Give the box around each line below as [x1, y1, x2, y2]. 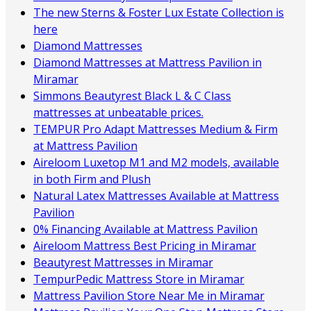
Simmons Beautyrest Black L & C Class [33, 87, 231, 103]
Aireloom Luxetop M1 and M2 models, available [33, 154, 279, 170]
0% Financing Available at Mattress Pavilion [33, 221, 258, 237]
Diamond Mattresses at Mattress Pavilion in [33, 54, 262, 70]
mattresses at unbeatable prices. [33, 104, 203, 120]
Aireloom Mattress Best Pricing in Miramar [33, 237, 256, 253]
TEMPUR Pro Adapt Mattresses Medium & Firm [33, 121, 278, 137]
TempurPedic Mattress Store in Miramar [33, 271, 244, 287]
